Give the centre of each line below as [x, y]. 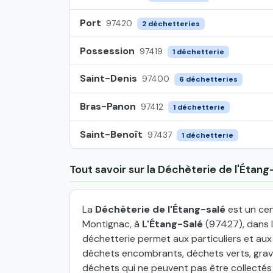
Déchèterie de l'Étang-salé [160, 210]
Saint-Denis [108, 79]
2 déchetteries [171, 23]
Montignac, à [112, 224]
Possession [107, 51]
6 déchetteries [208, 80]
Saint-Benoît [111, 135]
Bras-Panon [108, 107]
